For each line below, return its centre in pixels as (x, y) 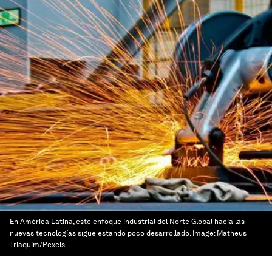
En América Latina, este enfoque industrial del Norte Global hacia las (127, 222)
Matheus (232, 233)
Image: (205, 233)
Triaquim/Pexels (37, 245)
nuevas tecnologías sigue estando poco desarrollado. (100, 233)
